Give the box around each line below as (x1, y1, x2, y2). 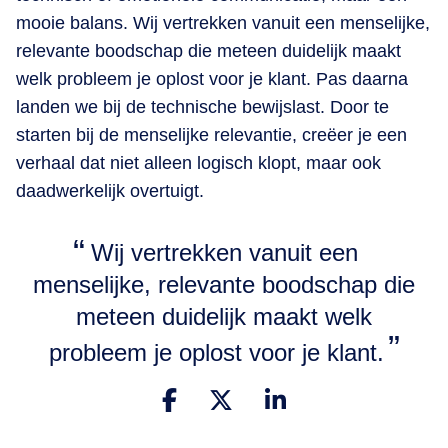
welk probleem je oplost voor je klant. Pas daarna (16, 68, 408, 89)
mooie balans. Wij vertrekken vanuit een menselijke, (16, 12, 430, 33)
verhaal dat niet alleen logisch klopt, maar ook (16, 152, 381, 173)
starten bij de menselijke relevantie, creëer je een (16, 124, 407, 145)
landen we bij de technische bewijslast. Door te (16, 96, 389, 117)
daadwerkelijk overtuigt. (16, 180, 204, 201)
